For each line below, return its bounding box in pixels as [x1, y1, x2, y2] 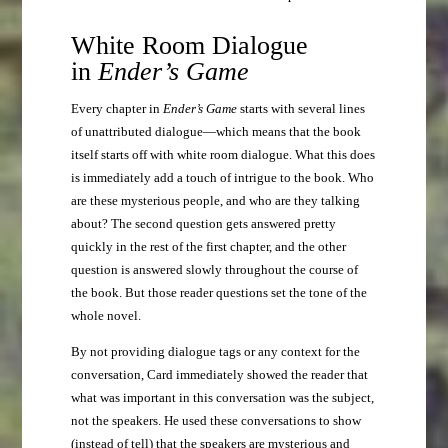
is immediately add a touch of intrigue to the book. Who [70, 171, 374, 186]
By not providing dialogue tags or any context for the [70, 345, 360, 360]
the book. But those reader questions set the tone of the [70, 286, 367, 301]
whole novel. [70, 309, 141, 324]
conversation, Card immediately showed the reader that [70, 368, 368, 383]
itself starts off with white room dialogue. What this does [70, 148, 375, 163]
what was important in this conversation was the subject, [70, 391, 374, 406]
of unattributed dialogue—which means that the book [70, 125, 361, 140]
